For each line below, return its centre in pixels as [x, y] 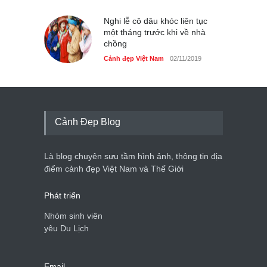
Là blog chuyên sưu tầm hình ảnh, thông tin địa [133, 156]
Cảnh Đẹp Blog [88, 122]
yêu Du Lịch [66, 229]
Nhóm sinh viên [73, 216]
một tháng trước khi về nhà [155, 32]
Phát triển [62, 196]
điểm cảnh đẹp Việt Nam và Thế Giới [114, 169]
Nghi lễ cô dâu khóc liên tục [156, 21]
